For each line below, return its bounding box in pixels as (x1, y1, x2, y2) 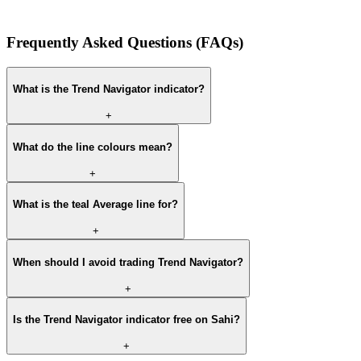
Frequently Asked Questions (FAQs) (6, 34, 243, 52)
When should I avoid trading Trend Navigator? (13, 255, 243, 268)
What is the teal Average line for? (13, 198, 178, 211)
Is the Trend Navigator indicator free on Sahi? (13, 313, 240, 326)
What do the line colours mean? (13, 140, 172, 153)
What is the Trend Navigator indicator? (13, 83, 205, 96)
